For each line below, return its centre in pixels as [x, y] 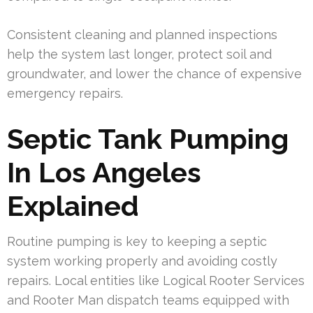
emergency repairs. [65, 93]
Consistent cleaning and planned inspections [142, 34]
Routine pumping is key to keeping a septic [137, 241]
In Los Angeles [104, 172]
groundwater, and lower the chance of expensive [154, 73]
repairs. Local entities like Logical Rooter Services [156, 280]
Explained [73, 205]
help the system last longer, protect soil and [139, 54]
